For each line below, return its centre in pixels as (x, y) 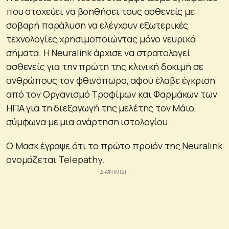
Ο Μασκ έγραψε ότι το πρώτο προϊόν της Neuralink (114, 145)
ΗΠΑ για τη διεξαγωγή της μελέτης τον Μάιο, (101, 108)
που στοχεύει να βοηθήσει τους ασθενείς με (100, 11)
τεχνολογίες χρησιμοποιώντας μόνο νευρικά (101, 39)
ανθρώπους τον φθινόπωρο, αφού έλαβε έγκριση (111, 80)
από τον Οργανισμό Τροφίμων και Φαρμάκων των (112, 94)
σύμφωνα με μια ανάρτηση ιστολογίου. (88, 121)
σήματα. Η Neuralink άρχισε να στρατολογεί (98, 52)
